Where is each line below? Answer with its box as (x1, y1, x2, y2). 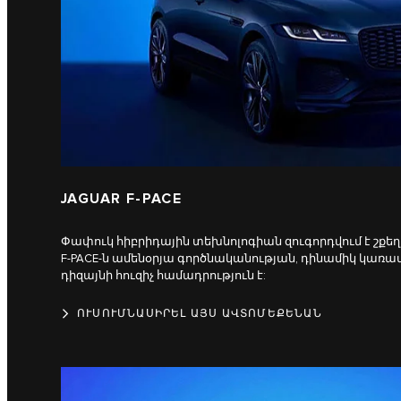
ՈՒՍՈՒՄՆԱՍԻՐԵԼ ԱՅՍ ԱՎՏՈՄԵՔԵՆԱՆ (77, 306, 322, 320)
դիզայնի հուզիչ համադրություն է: (61, 268, 266, 283)
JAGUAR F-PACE (61, 190, 183, 208)
